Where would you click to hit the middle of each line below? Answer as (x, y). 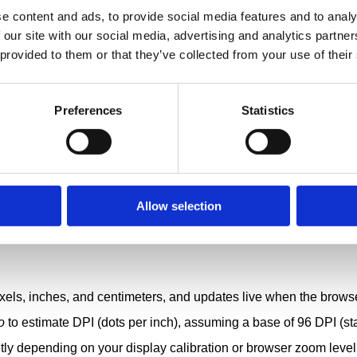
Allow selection (178, 206)
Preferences (88, 110)
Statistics (268, 110)
